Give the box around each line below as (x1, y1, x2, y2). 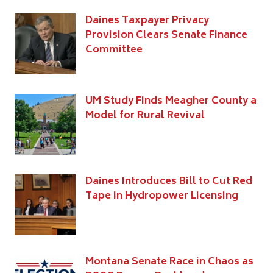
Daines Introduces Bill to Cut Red (85, 172, 252, 190)
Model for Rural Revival (85, 107, 205, 124)
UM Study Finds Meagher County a (85, 92, 257, 110)
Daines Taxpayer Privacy (85, 12, 209, 29)
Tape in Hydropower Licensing (85, 187, 238, 205)
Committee (85, 41, 143, 58)
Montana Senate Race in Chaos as (85, 253, 253, 271)
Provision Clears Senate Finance (85, 26, 247, 44)
